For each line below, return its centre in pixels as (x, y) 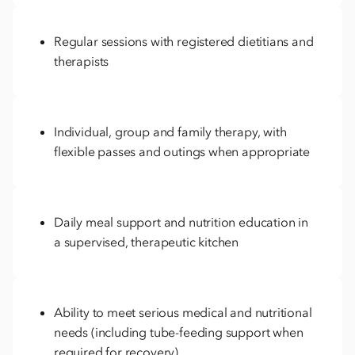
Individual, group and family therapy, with (170, 131)
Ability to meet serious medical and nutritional (183, 312)
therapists (82, 61)
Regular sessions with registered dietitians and (184, 41)
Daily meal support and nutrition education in (181, 221)
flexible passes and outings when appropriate (182, 151)
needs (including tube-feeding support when (179, 332)
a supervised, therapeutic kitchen (147, 241)
